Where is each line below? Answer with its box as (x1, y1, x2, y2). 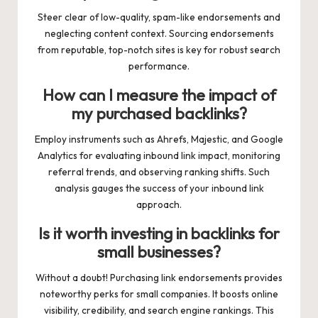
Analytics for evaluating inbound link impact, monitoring (38, 148, 280, 162)
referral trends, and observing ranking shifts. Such (48, 165, 270, 178)
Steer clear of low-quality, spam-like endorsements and (38, 10, 280, 23)
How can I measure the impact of (42, 84, 276, 105)
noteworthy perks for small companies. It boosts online (40, 287, 278, 300)
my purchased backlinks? (71, 103, 247, 124)
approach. (136, 197, 182, 211)
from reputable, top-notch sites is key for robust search (38, 43, 280, 56)
